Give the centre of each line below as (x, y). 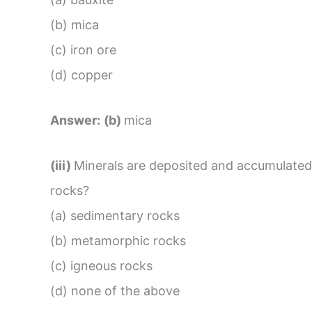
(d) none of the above (115, 290)
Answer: (75, 120)
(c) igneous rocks (101, 265)
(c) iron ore (104, 50)
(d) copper (81, 75)
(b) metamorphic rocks (118, 240)
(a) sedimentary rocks (115, 215)
